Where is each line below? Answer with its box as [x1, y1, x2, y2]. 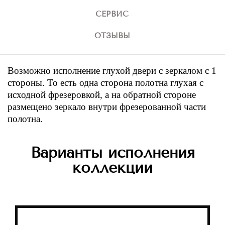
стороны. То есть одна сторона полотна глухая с [8, 77, 203, 88]
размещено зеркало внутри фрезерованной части [8, 101, 206, 112]
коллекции [72, 158, 153, 177]
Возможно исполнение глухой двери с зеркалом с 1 [8, 65, 216, 76]
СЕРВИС [95, 9, 129, 19]
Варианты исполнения [30, 143, 195, 162]
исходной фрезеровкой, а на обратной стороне [8, 89, 196, 100]
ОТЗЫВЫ [94, 31, 130, 40]
